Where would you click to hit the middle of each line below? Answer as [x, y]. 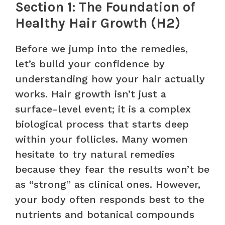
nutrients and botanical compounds [105, 214]
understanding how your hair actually [110, 79]
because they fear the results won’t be [112, 169]
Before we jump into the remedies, [101, 48]
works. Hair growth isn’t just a [91, 94]
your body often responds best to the [110, 199]
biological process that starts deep [102, 124]
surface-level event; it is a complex [103, 109]
